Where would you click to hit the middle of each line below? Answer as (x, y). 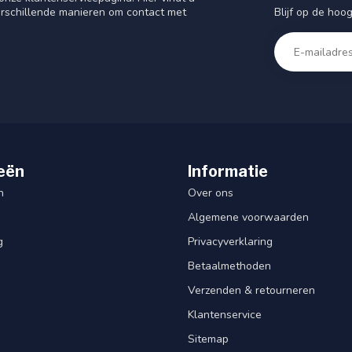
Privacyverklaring (230, 242)
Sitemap (208, 339)
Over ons (211, 193)
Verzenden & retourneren (251, 291)
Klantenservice (225, 315)
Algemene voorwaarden (248, 218)
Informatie (228, 172)
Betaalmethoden (229, 266)
